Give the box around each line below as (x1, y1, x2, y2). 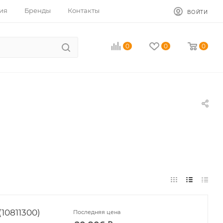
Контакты (68, 6, 100, 14)
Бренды (24, 6, 51, 14)
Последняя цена (73, 209, 120, 216)
